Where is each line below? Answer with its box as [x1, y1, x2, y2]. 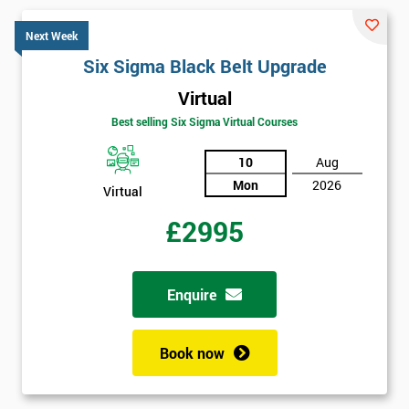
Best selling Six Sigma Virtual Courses [111, 114, 298, 130]
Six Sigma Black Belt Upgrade [82, 53, 327, 78]
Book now [159, 342, 225, 362]
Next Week [26, 27, 78, 43]
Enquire [167, 284, 216, 304]
